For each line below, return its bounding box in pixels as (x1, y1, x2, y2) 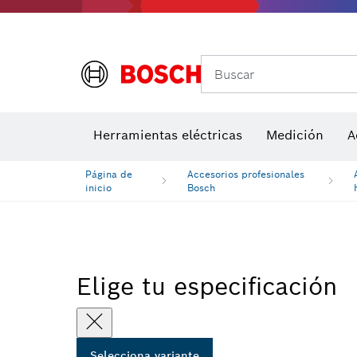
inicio (85, 182, 112, 194)
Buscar (214, 65, 254, 83)
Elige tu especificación (76, 271, 337, 301)
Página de (85, 168, 132, 180)
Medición (266, 127, 324, 143)
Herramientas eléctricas (93, 127, 242, 143)
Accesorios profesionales (186, 168, 304, 180)
